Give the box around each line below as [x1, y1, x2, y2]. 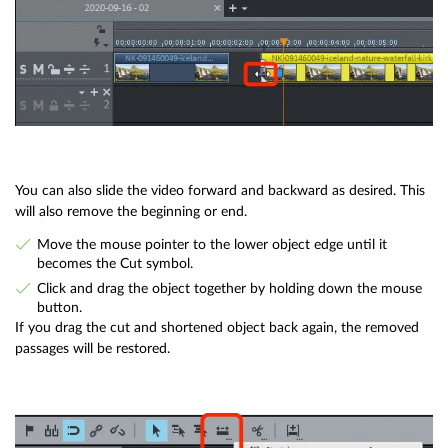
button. [36, 300, 82, 316]
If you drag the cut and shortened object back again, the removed [15, 320, 419, 336]
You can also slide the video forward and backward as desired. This [15, 182, 425, 198]
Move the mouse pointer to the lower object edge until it [36, 237, 387, 253]
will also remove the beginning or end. [15, 203, 247, 219]
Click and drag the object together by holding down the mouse [36, 281, 422, 297]
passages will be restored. [15, 341, 170, 357]
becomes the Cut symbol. [36, 256, 193, 272]
